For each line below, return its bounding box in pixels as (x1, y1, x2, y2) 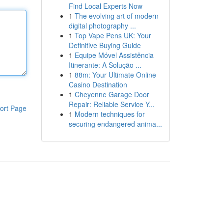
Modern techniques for (74, 109, 145, 119)
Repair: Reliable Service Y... (68, 99, 155, 109)
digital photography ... (68, 21, 136, 30)
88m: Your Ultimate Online (74, 70, 156, 80)
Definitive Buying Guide (68, 40, 141, 50)
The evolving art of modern (74, 11, 159, 21)
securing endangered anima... (68, 119, 162, 129)
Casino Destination (68, 80, 127, 89)
